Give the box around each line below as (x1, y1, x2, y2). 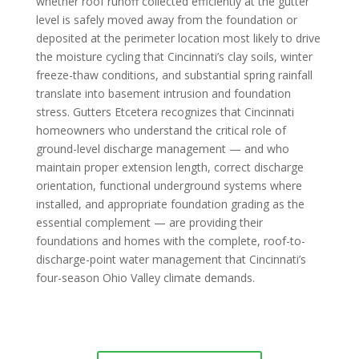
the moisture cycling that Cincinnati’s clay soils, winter (35, 48, 313, 64)
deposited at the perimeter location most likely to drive (35, 30, 321, 46)
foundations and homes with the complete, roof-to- (35, 232, 305, 248)
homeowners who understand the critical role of (35, 122, 286, 138)
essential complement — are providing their (35, 214, 263, 230)
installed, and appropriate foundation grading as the (35, 196, 305, 212)
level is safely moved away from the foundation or (35, 11, 297, 27)
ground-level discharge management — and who (35, 140, 289, 156)
